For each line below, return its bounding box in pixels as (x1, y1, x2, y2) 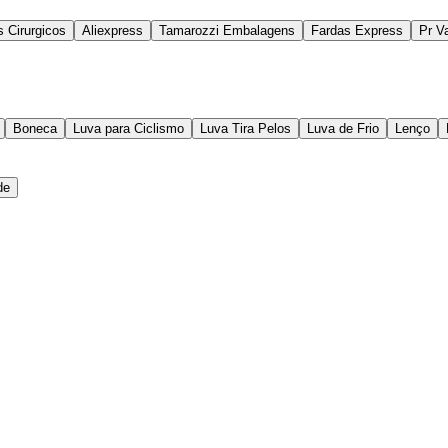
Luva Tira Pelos (200, 121, 291, 137)
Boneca (13, 121, 57, 137)
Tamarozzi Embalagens (159, 23, 295, 39)
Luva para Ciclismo (73, 121, 184, 137)
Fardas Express (311, 23, 403, 39)
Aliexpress (82, 23, 143, 39)
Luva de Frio (307, 121, 379, 137)
